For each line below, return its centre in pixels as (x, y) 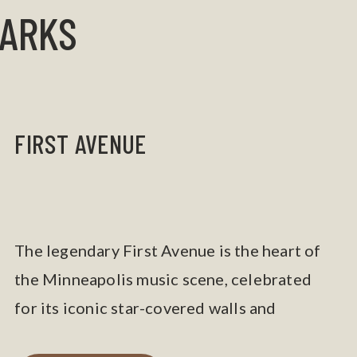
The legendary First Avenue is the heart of (168, 250)
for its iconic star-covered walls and (145, 308)
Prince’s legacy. (71, 336)
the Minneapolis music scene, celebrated (163, 279)
